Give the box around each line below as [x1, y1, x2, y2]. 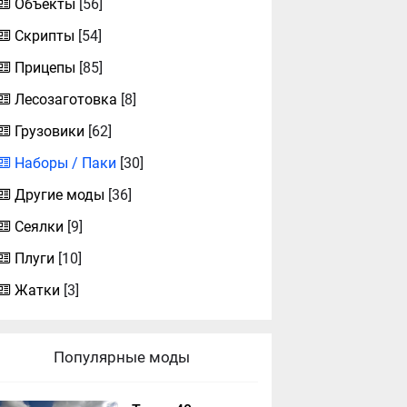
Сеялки [15, 218, 65, 235]
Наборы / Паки [15, 154, 117, 172]
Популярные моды [54, 348, 191, 366]
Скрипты [15, 27, 75, 45]
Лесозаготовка [15, 91, 118, 108]
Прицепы [15, 59, 76, 76]
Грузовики [15, 123, 85, 140]
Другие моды [15, 186, 105, 203]
